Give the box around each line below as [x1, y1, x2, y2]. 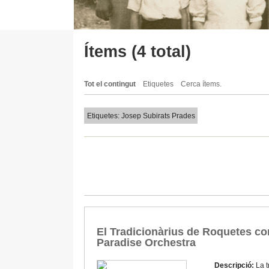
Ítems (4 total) [84, 43, 191, 61]
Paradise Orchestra [97, 237, 196, 249]
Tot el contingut [84, 80, 136, 89]
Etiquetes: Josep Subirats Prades [86, 111, 195, 120]
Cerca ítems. [181, 80, 222, 89]
